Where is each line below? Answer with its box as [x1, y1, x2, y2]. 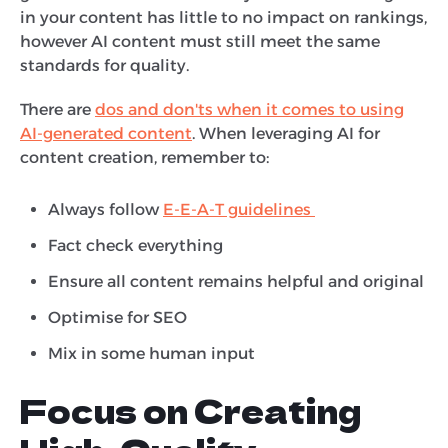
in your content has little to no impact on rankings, [20, 7, 427, 27]
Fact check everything [48, 235, 227, 255]
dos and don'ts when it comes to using [95, 99, 404, 119]
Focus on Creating [20, 386, 361, 433]
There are [20, 99, 95, 119]
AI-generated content [20, 123, 192, 143]
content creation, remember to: [20, 147, 273, 167]
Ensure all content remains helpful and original [48, 271, 428, 291]
